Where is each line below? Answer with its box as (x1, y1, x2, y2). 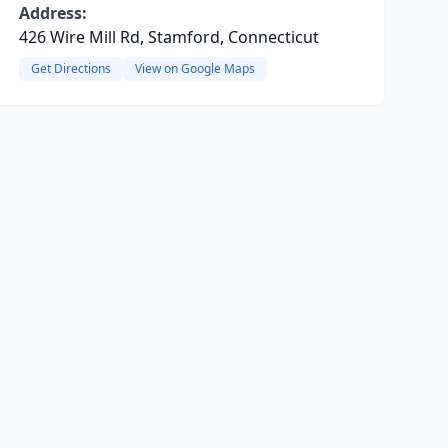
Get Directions (30, 60, 111, 77)
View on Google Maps (134, 60, 255, 77)
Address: (18, 2, 87, 24)
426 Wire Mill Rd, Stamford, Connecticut (18, 26, 319, 48)
